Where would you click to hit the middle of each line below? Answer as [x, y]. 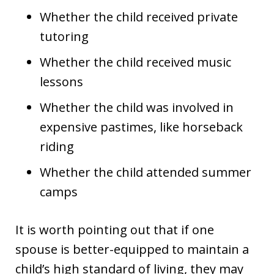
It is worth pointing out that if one [115, 230]
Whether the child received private [139, 17]
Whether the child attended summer [146, 172]
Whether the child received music [135, 62]
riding [57, 146]
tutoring [64, 36]
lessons [61, 82]
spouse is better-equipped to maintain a [132, 249]
